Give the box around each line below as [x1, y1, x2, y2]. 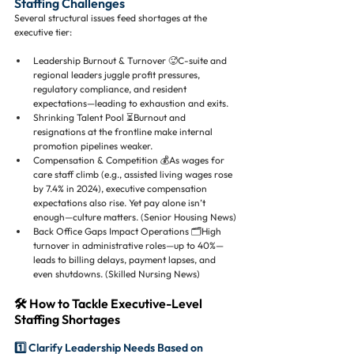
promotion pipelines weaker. [33, 140, 153, 152]
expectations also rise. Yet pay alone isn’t [33, 197, 208, 209]
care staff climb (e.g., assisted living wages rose [33, 168, 235, 180]
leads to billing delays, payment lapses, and [33, 254, 218, 265]
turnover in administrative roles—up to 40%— [33, 239, 224, 251]
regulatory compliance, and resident [33, 83, 189, 95]
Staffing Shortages [14, 311, 120, 327]
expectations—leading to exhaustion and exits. [33, 97, 228, 109]
